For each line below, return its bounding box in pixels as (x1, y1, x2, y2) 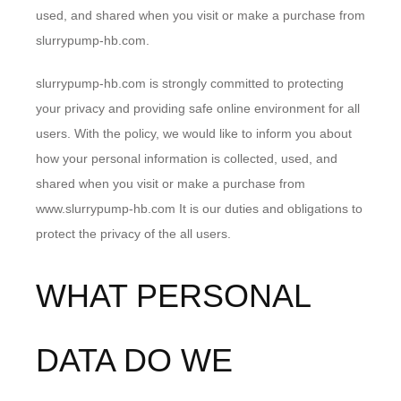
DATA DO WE (36, 342, 233, 379)
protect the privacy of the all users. (36, 226, 231, 241)
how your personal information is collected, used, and (36, 151, 337, 166)
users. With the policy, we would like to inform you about (36, 126, 352, 141)
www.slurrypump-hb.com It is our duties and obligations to (36, 201, 363, 216)
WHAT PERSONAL (36, 277, 311, 314)
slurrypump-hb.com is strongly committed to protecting (36, 76, 344, 90)
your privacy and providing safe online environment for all (36, 101, 360, 115)
